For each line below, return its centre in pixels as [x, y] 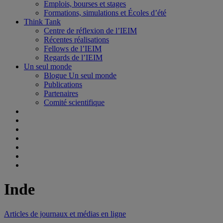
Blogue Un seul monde [80, 75]
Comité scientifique [74, 102]
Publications [63, 84]
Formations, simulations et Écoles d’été [105, 13]
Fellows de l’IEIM [73, 49]
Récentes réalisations [76, 40]
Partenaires [61, 93]
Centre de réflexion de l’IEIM [90, 31]
